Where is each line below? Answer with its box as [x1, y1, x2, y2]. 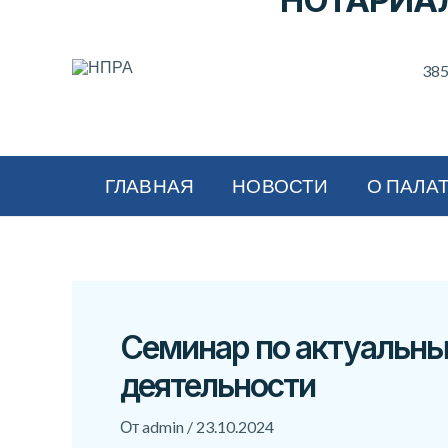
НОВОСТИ [232, 174, 329, 197]
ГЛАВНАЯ [104, 174, 195, 197]
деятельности [120, 366, 315, 405]
